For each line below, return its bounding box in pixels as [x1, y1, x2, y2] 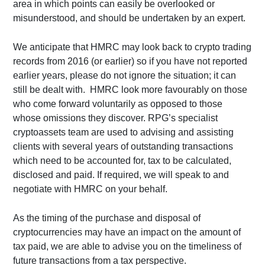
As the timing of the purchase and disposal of [13, 213, 201, 223]
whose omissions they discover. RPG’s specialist [13, 113, 218, 123]
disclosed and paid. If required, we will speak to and [13, 170, 230, 180]
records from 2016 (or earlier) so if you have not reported [13, 56, 248, 66]
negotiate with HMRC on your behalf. [13, 184, 168, 194]
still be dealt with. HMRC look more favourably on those [13, 85, 248, 95]
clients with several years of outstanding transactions [13, 141, 234, 151]
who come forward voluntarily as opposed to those [13, 99, 223, 109]
